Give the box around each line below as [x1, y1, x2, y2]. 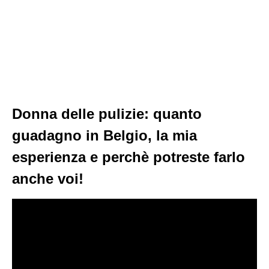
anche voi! [12, 171, 83, 187]
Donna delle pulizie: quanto [12, 106, 202, 122]
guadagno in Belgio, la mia [12, 127, 197, 144]
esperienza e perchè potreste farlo [12, 149, 245, 165]
